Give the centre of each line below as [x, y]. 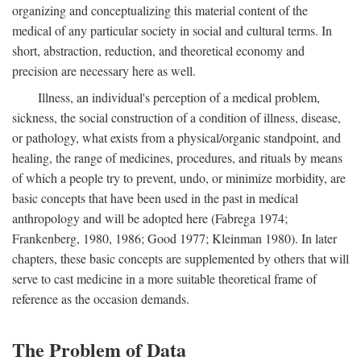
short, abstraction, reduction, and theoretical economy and [158, 50]
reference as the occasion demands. [101, 299]
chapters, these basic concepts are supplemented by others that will [180, 258]
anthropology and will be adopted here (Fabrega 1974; [150, 218]
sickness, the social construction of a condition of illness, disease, [176, 117]
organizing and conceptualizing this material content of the [160, 10]
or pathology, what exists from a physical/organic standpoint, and [176, 137]
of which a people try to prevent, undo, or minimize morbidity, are [179, 178]
